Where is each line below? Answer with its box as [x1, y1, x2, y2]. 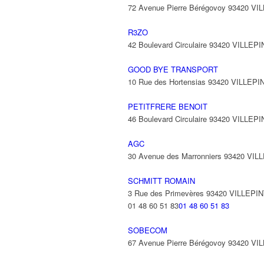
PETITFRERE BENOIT [128, 101, 207, 112]
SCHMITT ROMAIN [128, 175, 195, 186]
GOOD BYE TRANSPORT [128, 64, 218, 75]
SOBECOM [128, 225, 167, 236]
